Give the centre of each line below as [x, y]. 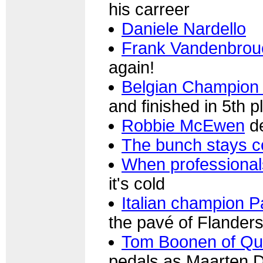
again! [131, 68]
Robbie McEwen [183, 126]
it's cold [137, 184]
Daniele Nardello [184, 29]
